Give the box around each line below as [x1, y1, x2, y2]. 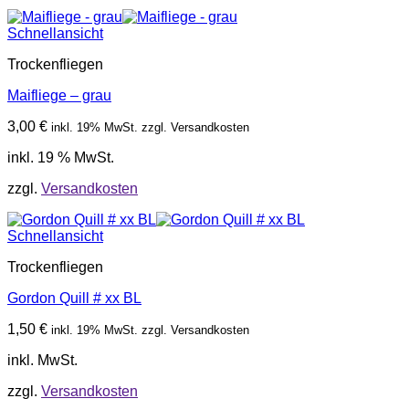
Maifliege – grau [7, 88, 111, 104]
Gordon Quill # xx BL [7, 290, 142, 307]
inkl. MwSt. [7, 352, 78, 369]
